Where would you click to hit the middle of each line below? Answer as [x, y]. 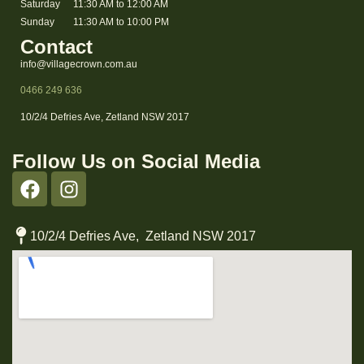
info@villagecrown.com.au [79, 64]
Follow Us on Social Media [136, 161]
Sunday [37, 22]
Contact [56, 46]
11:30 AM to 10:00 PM [121, 22]
